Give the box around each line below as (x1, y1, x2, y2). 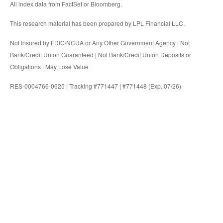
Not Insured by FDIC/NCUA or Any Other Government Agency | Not (10, 38, 190, 47)
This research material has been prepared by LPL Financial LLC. (10, 19, 185, 28)
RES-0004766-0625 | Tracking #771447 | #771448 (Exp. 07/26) (10, 82, 181, 91)
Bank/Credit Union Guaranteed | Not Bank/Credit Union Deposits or (10, 50, 191, 59)
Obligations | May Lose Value (10, 62, 89, 71)
